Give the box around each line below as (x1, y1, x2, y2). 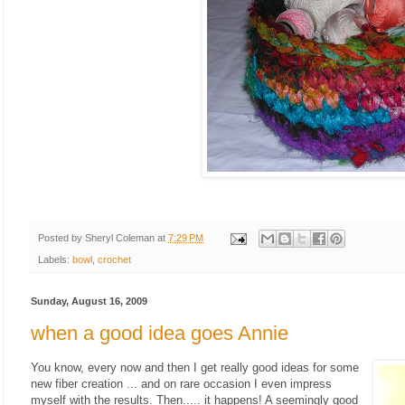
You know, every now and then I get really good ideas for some (31, 360, 359, 374)
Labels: (38, 254, 72, 266)
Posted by (38, 231, 85, 243)
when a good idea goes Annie (31, 321, 288, 344)
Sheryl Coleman (85, 231, 155, 243)
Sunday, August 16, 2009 (31, 296, 147, 307)
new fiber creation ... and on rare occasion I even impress (31, 376, 332, 391)
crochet (98, 254, 131, 266)
